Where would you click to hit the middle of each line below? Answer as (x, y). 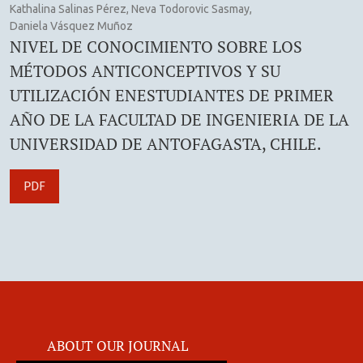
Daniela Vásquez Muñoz (71, 26)
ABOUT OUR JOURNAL (117, 346)
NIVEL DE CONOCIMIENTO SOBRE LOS (156, 46)
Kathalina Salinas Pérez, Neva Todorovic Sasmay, (131, 9)
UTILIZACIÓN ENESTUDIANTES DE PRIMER (172, 95)
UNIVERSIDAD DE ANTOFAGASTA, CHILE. (166, 143)
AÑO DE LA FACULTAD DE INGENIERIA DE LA (179, 119)
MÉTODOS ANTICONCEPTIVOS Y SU (145, 70)
